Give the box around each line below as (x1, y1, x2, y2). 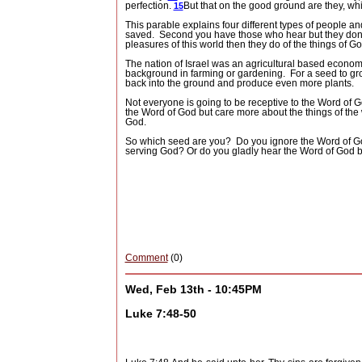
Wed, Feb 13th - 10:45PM (124, 283, 262, 296)
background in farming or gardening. (124, 68, 285, 80)
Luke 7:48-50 (124, 307, 196, 321)
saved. (124, 29, 154, 41)
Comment (124, 252, 168, 264)
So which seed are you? (124, 136, 231, 148)
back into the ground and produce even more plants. (124, 78, 354, 90)
